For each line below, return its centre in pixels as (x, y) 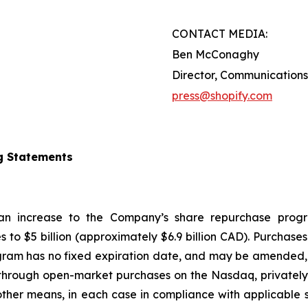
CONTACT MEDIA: (220, 34)
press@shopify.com (222, 96)
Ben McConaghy (216, 54)
